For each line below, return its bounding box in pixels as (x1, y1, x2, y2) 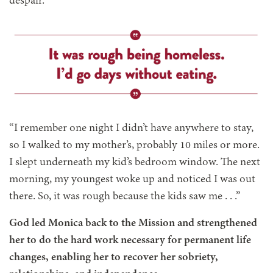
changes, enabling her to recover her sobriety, (9, 252, 218, 264)
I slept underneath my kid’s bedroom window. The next (9, 157, 260, 169)
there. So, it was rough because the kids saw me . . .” (9, 191, 241, 204)
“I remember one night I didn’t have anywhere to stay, (9, 122, 253, 135)
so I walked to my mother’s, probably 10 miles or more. (9, 140, 260, 152)
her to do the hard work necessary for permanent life (9, 235, 251, 247)
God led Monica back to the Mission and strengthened (9, 218, 257, 230)
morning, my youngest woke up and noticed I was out (9, 174, 255, 186)
